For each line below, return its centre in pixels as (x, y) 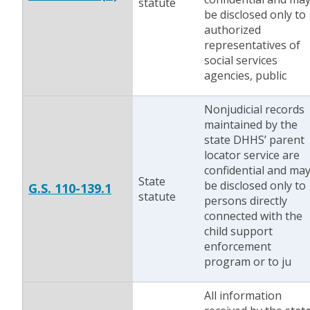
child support (238, 231)
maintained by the (251, 125)
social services (241, 60)
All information (243, 295)
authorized (232, 30)
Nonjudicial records (254, 109)
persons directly (246, 201)
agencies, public (245, 75)
